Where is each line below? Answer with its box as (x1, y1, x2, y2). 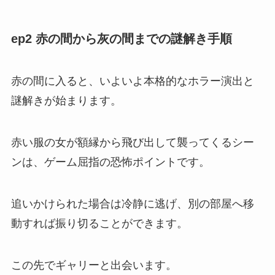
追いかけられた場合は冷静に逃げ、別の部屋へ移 (10, 197, 254, 210)
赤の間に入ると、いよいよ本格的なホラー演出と (10, 75, 254, 88)
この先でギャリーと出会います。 (10, 258, 177, 271)
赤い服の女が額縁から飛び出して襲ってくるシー (10, 136, 254, 149)
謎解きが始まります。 (10, 95, 122, 107)
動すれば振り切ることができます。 (10, 217, 188, 230)
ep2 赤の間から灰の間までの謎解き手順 (10, 31, 232, 45)
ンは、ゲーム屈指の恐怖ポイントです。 (10, 155, 210, 168)
